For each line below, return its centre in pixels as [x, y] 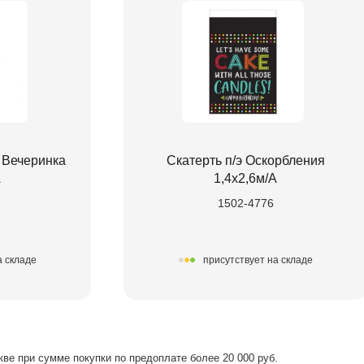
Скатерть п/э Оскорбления [245, 160]
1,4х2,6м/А [245, 178]
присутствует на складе [258, 260]
